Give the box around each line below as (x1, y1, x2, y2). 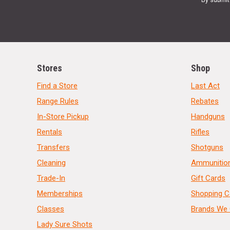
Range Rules (36, 97, 79, 106)
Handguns (190, 112, 225, 122)
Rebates (190, 97, 219, 106)
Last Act (190, 81, 220, 91)
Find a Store (36, 81, 78, 91)
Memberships (36, 189, 83, 199)
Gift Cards (190, 174, 225, 183)
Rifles (190, 127, 209, 137)
